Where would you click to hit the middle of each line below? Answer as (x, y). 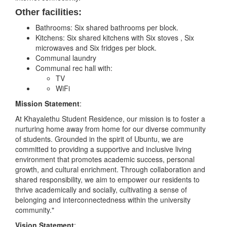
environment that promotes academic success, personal (105, 159)
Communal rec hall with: (74, 68)
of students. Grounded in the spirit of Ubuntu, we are (99, 139)
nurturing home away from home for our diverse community (110, 129)
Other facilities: (48, 12)
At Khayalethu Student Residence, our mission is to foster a (110, 119)
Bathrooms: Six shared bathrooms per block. (107, 28)
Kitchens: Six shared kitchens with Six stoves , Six (115, 38)
